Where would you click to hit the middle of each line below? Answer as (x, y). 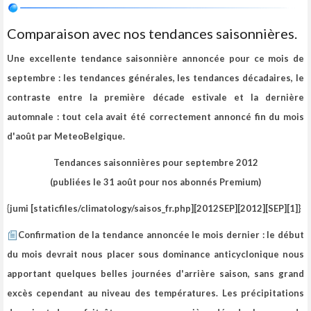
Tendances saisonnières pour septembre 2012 (155, 162)
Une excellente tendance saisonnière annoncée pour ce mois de (155, 58)
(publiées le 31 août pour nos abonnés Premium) (155, 182)
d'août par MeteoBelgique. (66, 136)
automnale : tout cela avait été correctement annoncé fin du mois (155, 116)
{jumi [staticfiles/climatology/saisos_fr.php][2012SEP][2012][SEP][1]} (154, 208)
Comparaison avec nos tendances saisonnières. (152, 33)
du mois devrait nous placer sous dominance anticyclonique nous (155, 254)
